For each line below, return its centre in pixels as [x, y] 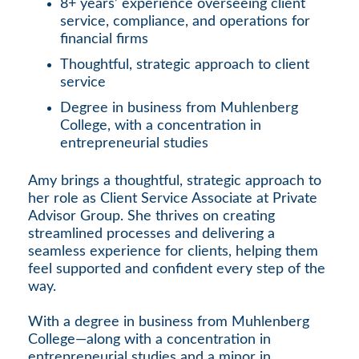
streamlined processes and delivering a [151, 234]
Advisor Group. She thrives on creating [151, 216]
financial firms [104, 39]
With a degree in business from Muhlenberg [169, 322]
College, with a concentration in [161, 125]
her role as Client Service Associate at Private [173, 198]
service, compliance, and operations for [185, 21]
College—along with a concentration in [149, 339]
